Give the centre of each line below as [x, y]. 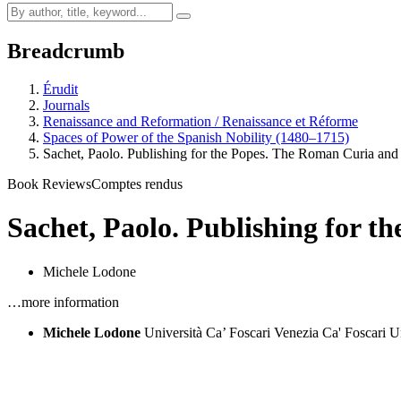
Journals [66, 105]
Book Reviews [49, 183]
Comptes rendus [137, 183]
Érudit [60, 89]
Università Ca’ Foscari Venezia [231, 332]
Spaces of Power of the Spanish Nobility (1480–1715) [196, 137]
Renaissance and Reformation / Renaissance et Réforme [200, 121]
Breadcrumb [66, 51]
